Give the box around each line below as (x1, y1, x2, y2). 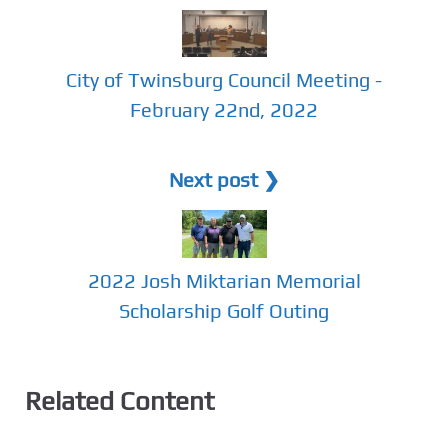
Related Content (25, 385, 214, 416)
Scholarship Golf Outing (119, 298, 329, 322)
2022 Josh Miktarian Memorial (87, 268, 361, 292)
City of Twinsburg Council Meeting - (66, 68, 382, 92)
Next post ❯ (168, 168, 280, 192)
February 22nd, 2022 (130, 98, 318, 122)
